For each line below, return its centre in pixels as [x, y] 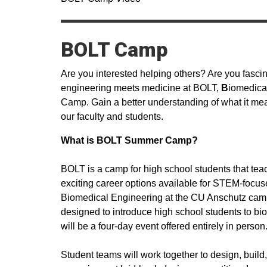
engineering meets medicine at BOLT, [141, 88]
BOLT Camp [114, 49]
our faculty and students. [112, 117]
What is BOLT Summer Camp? [129, 140]
